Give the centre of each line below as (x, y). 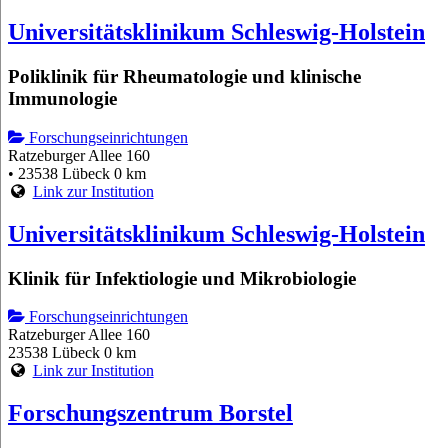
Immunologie (62, 99)
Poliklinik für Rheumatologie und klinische (184, 77)
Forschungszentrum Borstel (150, 413)
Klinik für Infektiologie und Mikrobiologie (182, 278)
